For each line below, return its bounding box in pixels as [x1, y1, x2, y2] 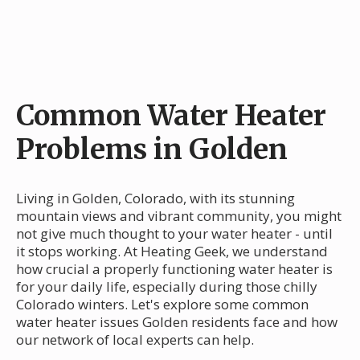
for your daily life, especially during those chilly [16, 276, 317, 296]
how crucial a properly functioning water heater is [16, 259, 333, 278]
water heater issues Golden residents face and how [16, 312, 337, 331]
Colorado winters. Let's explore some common [16, 294, 309, 313]
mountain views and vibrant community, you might [16, 206, 342, 225]
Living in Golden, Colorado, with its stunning [16, 188, 295, 207]
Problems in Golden [16, 131, 288, 167]
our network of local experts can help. [16, 329, 254, 349]
